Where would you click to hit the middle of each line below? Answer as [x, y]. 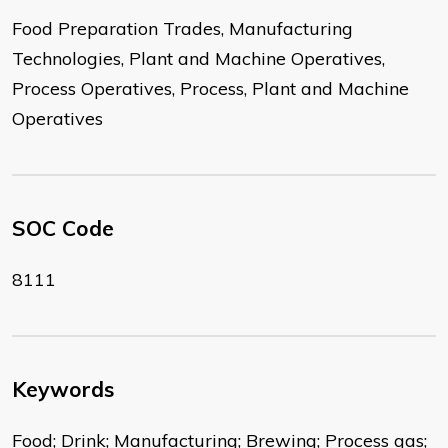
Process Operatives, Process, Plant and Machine [210, 89]
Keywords [63, 389]
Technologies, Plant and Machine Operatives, [198, 59]
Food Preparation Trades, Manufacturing [182, 29]
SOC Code [63, 228]
